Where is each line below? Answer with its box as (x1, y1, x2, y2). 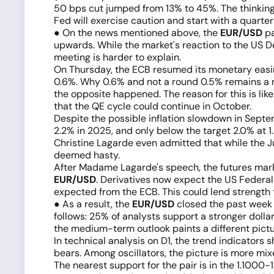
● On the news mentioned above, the (54, 26, 220, 39)
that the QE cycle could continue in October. (54, 100, 251, 113)
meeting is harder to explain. (54, 51, 181, 64)
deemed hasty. (54, 149, 120, 161)
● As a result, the (54, 198, 132, 210)
